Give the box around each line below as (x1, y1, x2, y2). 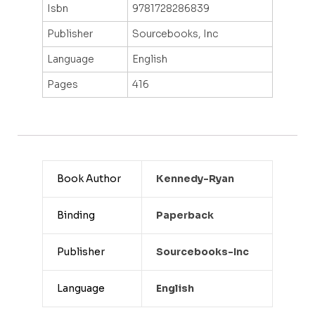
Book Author (56, 172, 121, 186)
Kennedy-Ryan (155, 172, 234, 186)
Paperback (155, 209, 214, 222)
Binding (56, 209, 95, 222)
